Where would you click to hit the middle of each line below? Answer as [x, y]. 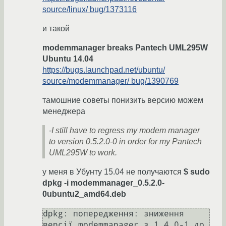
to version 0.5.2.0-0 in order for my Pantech [125, 142]
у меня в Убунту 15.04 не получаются [113, 172]
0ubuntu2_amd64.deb [84, 194]
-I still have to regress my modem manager [124, 131]
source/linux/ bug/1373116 [90, 10]
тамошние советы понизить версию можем [123, 100]
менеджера [64, 111]
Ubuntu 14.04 [68, 59]
